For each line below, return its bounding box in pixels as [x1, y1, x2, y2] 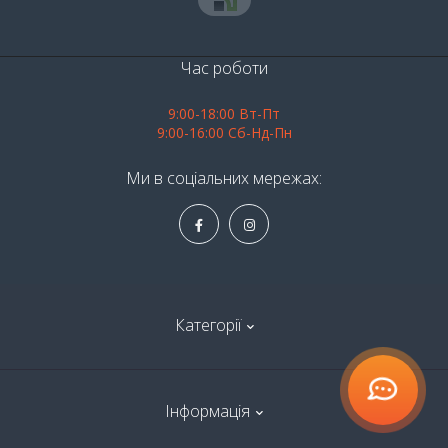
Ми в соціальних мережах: [126, 167, 322, 190]
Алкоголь [195, 391, 253, 410]
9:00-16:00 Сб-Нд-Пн [156, 123, 292, 143]
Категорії [174, 314, 241, 337]
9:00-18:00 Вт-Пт [168, 104, 280, 124]
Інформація [165, 400, 250, 423]
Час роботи [180, 57, 268, 80]
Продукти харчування [153, 427, 295, 446]
